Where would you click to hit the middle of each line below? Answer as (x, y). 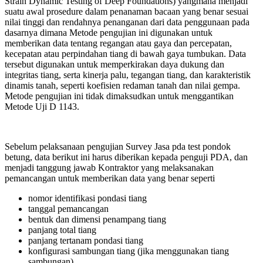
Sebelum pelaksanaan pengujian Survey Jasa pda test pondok (118, 146)
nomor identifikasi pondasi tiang (87, 198)
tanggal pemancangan (68, 208)
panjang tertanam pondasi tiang (86, 240)
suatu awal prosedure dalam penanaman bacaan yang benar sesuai (127, 11)
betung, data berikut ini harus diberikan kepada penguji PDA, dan (126, 157)
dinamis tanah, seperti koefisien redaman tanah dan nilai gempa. (122, 85)
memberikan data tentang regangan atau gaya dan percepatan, (118, 43)
